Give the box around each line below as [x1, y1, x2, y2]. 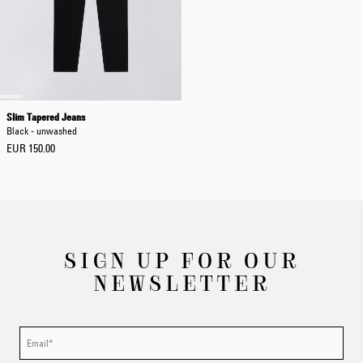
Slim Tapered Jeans [6, 110, 85, 123]
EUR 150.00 [6, 141, 55, 156]
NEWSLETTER [92, 272, 271, 292]
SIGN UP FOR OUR [63, 250, 300, 269]
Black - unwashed [6, 124, 77, 137]
